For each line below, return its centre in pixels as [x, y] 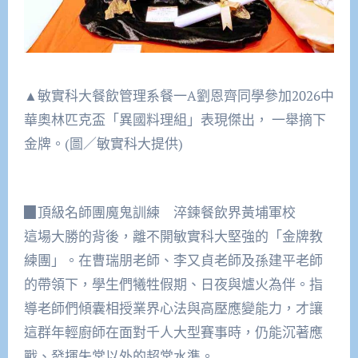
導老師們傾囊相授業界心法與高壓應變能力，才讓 [173, 308]
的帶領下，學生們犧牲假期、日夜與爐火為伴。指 [173, 284]
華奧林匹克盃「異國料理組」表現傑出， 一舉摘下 [175, 119]
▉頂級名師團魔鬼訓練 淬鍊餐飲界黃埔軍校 [159, 212]
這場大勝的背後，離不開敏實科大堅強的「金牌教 [173, 236]
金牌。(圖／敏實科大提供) [103, 143]
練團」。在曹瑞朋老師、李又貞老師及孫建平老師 [173, 260]
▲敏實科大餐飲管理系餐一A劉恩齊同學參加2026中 [179, 95]
